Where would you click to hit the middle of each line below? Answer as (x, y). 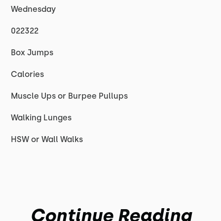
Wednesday (35, 9)
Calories (28, 74)
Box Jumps (32, 53)
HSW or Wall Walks (47, 139)
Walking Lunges (41, 118)
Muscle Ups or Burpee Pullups (70, 96)
